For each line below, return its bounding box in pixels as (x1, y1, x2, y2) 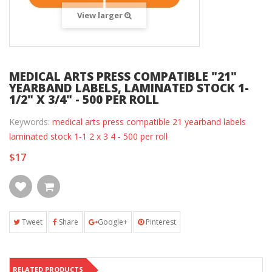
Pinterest (144, 217, 176, 228)
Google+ (98, 217, 127, 228)
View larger (76, 10, 124, 21)
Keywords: (9, 116, 52, 128)
